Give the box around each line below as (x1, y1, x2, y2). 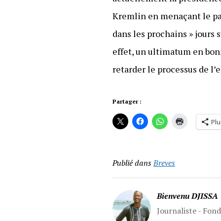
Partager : (112, 97, 142, 105)
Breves (153, 157, 176, 168)
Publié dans (112, 157, 152, 168)
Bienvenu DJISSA (157, 190, 219, 201)
